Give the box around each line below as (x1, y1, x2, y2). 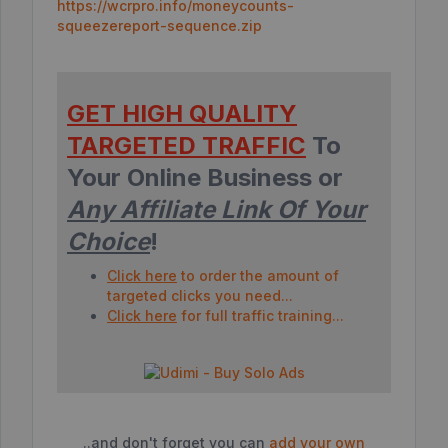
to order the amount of (177, 267, 339, 284)
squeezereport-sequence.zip (57, 17, 262, 34)
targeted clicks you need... (107, 287, 293, 304)
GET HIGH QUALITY (67, 99, 297, 128)
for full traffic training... (177, 307, 344, 324)
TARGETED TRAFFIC (67, 131, 306, 160)
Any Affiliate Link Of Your (67, 195, 366, 224)
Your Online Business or (67, 163, 343, 192)
